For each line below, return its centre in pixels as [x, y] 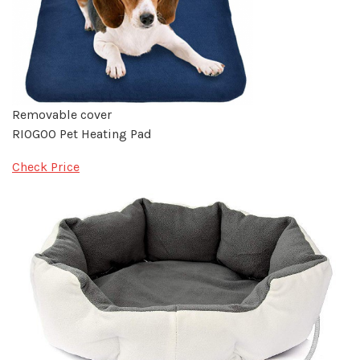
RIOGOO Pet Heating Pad [82, 134]
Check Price [46, 167]
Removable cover [62, 115]
